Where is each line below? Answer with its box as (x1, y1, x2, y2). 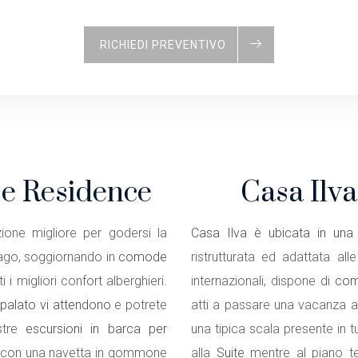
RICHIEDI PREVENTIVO (100, 38, 226, 51)
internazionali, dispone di (191, 273, 336, 288)
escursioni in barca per (26, 321, 168, 336)
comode (118, 249, 167, 265)
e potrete (110, 297, 168, 312)
